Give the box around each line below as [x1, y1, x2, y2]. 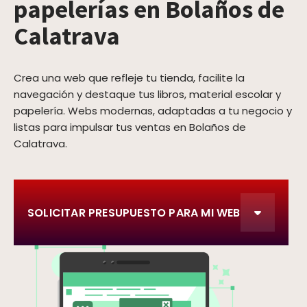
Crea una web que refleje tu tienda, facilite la [14, 71, 245, 85]
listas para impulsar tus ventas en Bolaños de [14, 120, 246, 134]
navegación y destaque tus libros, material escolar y [14, 87, 281, 101]
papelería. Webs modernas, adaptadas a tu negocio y [14, 103, 292, 118]
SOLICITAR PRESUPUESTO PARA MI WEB [27, 205, 241, 221]
